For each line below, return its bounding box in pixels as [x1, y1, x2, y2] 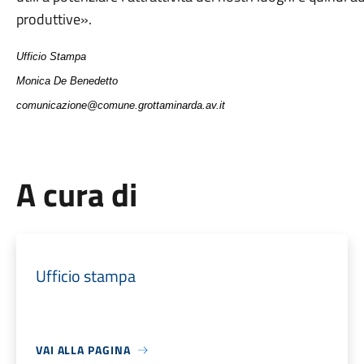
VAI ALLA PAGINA [35, 341, 131, 358]
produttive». [15, 8, 92, 30]
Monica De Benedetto [15, 75, 118, 87]
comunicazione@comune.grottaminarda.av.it [15, 99, 225, 111]
